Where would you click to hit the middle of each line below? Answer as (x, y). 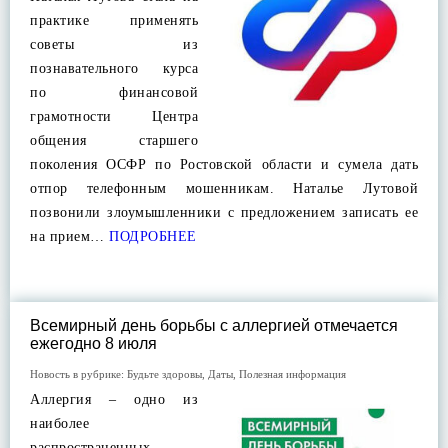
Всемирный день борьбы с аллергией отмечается (214, 325)
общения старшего (114, 140)
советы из (114, 44)
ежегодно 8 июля (93, 343)
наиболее (59, 423)
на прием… (67, 236)
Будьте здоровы (164, 374)
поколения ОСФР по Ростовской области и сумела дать (224, 164)
